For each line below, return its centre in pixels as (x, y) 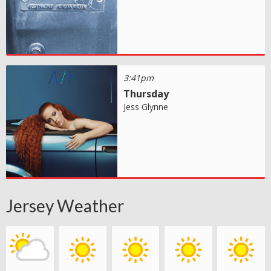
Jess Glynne (146, 107)
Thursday (146, 94)
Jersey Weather (65, 205)
